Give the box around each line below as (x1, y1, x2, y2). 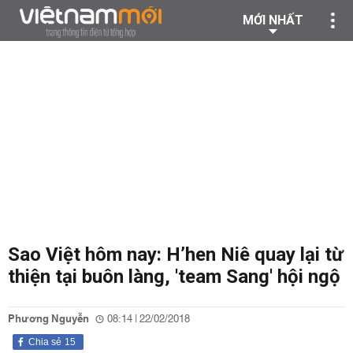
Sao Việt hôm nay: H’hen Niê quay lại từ (8, 243, 344, 266)
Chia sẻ (28, 336, 61, 347)
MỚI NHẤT (243, 13, 303, 28)
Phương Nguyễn (8, 310, 89, 329)
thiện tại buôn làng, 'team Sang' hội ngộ (8, 266, 340, 288)
